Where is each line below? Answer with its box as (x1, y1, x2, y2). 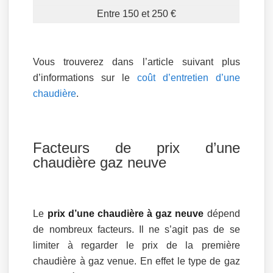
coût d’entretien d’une (136, 73, 240, 83)
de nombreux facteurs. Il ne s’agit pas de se (33, 224, 240, 235)
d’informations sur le (33, 73, 137, 83)
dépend (204, 208, 240, 219)
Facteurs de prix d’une (33, 140, 240, 156)
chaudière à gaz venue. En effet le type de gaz (33, 256, 240, 266)
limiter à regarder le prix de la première (33, 240, 240, 250)
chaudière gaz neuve (33, 154, 167, 171)
